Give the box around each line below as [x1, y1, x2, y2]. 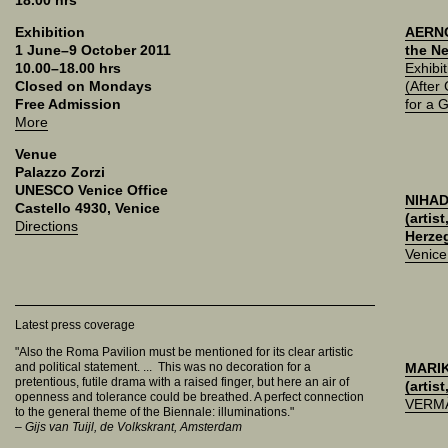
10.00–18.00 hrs [15, 60, 121, 76]
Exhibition [15, 24, 85, 40]
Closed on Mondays [15, 78, 152, 94]
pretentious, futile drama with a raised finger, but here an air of [15, 375, 349, 389]
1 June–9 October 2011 [15, 42, 171, 58]
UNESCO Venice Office [15, 182, 168, 198]
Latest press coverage [15, 318, 135, 332]
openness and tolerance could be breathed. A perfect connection [15, 390, 364, 404]
